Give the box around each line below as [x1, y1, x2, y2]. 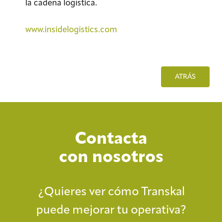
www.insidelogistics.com [25, 24, 117, 34]
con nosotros [58, 145, 164, 166]
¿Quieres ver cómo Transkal [37, 184, 185, 199]
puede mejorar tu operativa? [36, 202, 186, 217]
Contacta [75, 127, 147, 148]
